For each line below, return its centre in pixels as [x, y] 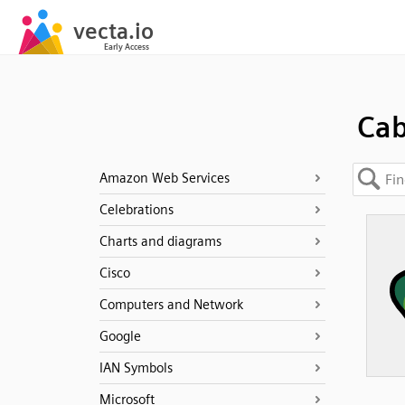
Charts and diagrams [160, 241]
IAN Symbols [136, 368]
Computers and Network [171, 305]
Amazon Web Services [164, 178]
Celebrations [136, 210]
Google [120, 336]
